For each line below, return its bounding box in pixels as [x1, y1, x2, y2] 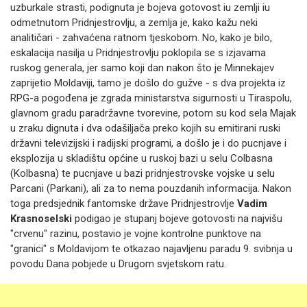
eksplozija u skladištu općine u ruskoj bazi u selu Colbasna [10, 152, 273, 164]
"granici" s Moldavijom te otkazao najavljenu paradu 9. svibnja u [10, 243, 293, 255]
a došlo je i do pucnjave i [176, 137, 286, 149]
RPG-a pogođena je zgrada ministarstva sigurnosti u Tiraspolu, [10, 92, 292, 104]
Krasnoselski [10, 212, 72, 225]
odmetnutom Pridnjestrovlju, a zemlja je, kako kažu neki [10, 16, 258, 29]
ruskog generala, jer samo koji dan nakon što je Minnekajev [10, 62, 274, 74]
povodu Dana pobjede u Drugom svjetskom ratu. [10, 258, 226, 270]
